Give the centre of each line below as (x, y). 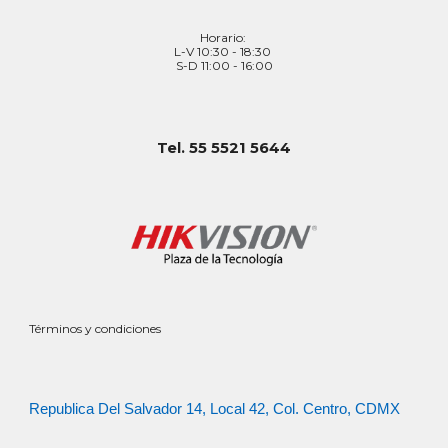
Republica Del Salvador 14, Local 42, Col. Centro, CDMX (215, 408)
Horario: (224, 37)
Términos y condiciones (95, 328)
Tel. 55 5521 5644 (224, 148)
